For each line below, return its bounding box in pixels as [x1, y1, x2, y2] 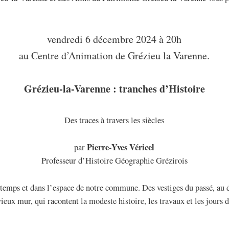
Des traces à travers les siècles [64, 114, 165, 126]
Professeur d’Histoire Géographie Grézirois [41, 155, 188, 167]
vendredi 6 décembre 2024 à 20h [47, 32, 182, 47]
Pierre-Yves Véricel [87, 141, 155, 154]
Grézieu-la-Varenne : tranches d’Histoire [24, 81, 205, 96]
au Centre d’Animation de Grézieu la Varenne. [19, 49, 210, 63]
